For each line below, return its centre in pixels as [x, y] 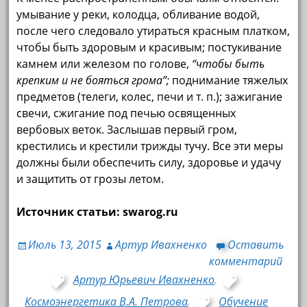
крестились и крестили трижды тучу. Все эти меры [150, 146]
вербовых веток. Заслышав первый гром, [127, 130]
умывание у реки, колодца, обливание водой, [138, 15]
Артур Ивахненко [161, 245]
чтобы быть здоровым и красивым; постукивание [149, 48]
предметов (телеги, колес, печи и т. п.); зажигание [150, 97]
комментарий [245, 261]
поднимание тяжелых [229, 81]
